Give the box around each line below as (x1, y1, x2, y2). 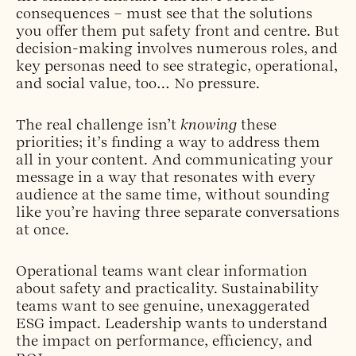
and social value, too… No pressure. (16, 75, 260, 92)
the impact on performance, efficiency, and (16, 332, 312, 350)
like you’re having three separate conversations (16, 203, 339, 221)
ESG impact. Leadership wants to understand (16, 315, 327, 332)
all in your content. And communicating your (16, 151, 332, 168)
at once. (16, 221, 69, 238)
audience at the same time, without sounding (16, 186, 330, 203)
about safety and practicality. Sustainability (16, 280, 319, 297)
